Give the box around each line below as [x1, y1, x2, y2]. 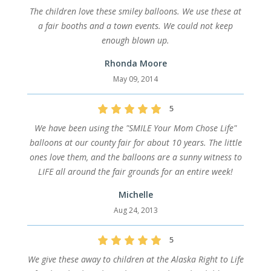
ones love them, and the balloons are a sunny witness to [29, 151, 242, 163]
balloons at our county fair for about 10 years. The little [29, 137, 242, 149]
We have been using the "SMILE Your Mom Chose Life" [34, 122, 237, 134]
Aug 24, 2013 [113, 205, 158, 216]
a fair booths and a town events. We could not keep [38, 20, 233, 32]
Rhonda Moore [104, 57, 167, 70]
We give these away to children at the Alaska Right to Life [27, 253, 244, 266]
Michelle [118, 189, 153, 201]
